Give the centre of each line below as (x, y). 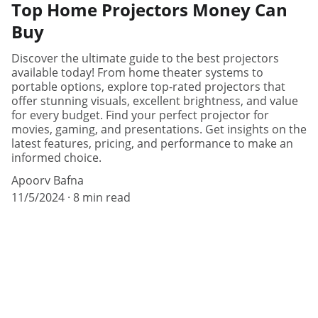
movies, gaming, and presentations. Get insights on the (159, 129)
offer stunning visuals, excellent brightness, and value (155, 100)
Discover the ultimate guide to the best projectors (145, 58)
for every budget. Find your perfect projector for (140, 115)
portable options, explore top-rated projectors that (148, 86)
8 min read (102, 197)
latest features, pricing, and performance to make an (152, 143)
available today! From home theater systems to (137, 72)
